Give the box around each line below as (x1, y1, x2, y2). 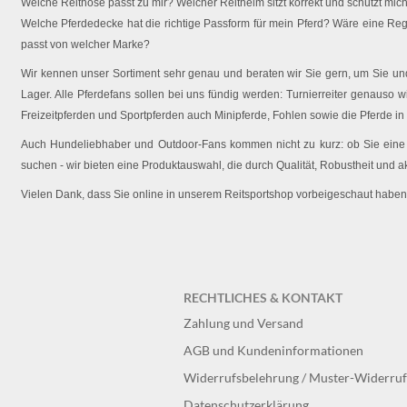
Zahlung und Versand (184, 315, 303, 331)
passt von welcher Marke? (21, 38, 150, 51)
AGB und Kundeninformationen (184, 342, 363, 358)
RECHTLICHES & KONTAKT (184, 290, 342, 305)
